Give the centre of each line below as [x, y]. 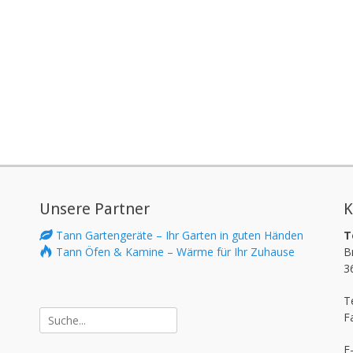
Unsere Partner [95, 209]
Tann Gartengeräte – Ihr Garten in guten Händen [180, 235]
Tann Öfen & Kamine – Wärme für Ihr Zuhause [176, 252]
